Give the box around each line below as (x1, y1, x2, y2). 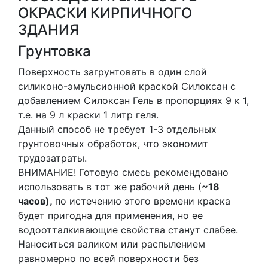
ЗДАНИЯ (18, 21, 79, 38)
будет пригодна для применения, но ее (18, 209, 203, 221)
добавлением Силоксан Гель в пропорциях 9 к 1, (18, 95, 249, 106)
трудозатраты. (18, 152, 87, 164)
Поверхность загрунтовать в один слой (18, 66, 207, 78)
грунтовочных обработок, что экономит (18, 138, 208, 150)
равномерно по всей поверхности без (18, 252, 199, 264)
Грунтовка (18, 42, 91, 60)
